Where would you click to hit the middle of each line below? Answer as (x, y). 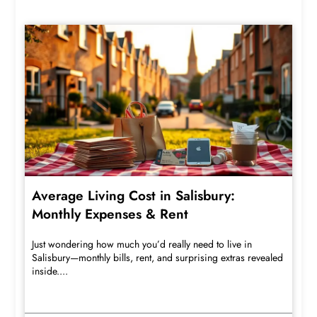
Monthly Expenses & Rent (110, 214)
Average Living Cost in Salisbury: (134, 195)
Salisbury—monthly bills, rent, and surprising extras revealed (158, 257)
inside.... (50, 271)
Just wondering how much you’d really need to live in (142, 244)
